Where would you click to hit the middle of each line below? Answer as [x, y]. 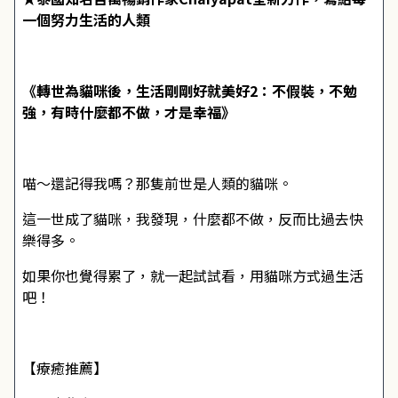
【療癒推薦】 [65, 368]
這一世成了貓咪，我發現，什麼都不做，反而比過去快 [193, 219]
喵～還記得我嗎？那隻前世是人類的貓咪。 [157, 183]
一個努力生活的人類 [86, 20]
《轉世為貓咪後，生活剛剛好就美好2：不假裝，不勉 [190, 91]
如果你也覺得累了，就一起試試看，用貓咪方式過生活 [193, 275]
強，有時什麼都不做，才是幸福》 [129, 112]
